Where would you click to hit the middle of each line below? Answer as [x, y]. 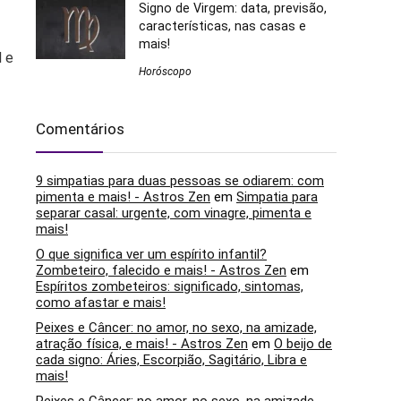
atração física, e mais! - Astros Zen [142, 344]
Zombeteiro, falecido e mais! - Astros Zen [161, 271]
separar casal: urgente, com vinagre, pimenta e [174, 213]
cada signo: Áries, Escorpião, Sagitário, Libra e [171, 360]
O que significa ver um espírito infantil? [151, 255]
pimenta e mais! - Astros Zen [123, 197]
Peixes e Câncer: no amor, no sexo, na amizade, [176, 328]
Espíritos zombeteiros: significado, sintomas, [170, 287]
